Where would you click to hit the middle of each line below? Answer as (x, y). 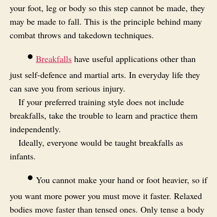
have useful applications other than (134, 58)
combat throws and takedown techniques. (82, 35)
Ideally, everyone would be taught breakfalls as (101, 142)
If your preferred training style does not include (101, 101)
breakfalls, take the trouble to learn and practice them (104, 115)
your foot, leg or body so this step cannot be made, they (107, 8)
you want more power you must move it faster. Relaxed (106, 195)
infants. (23, 156)
